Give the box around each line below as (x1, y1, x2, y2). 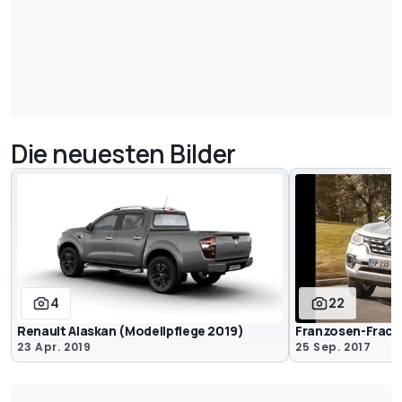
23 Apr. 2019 (17, 338, 92, 354)
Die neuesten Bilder (11, 136, 236, 171)
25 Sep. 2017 (295, 338, 371, 354)
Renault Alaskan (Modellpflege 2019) (17, 322, 244, 340)
